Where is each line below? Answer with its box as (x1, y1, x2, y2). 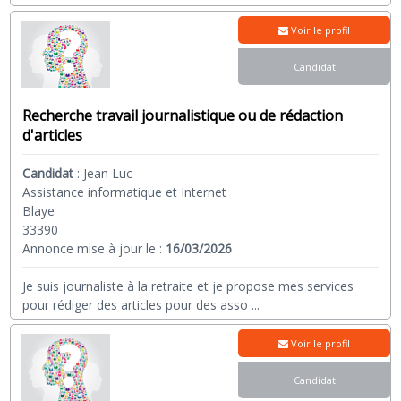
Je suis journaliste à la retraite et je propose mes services (22, 277, 354, 295)
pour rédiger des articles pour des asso (22, 296, 249, 314)
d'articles (22, 125, 83, 146)
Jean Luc (83, 165, 133, 183)
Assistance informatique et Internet (22, 183, 227, 201)
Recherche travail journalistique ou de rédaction (22, 106, 344, 126)
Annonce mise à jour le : (22, 240, 166, 258)
